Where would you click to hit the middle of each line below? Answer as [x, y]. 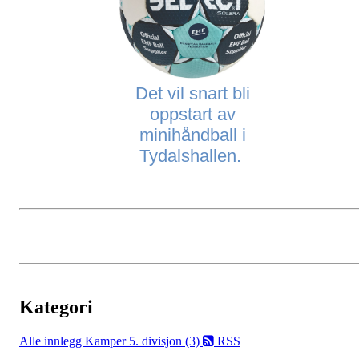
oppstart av [192, 115]
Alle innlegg [52, 341]
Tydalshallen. [192, 156]
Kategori [56, 307]
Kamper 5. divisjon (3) [144, 341]
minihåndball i [192, 135]
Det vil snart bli [192, 94]
